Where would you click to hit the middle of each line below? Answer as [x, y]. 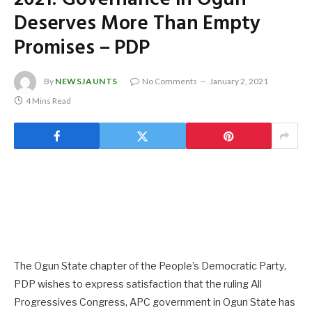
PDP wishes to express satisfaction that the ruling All [138, 284]
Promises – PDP [82, 49]
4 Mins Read [48, 101]
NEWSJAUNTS [86, 81]
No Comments [170, 81]
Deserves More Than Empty [137, 24]
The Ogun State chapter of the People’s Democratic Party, [150, 266]
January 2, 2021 [239, 81]
